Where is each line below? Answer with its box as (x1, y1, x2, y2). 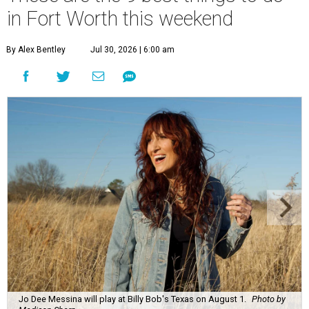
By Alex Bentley (6, 45, 66, 55)
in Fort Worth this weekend (7, 7, 233, 31)
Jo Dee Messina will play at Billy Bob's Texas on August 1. (19, 294, 246, 305)
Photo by (252, 294, 286, 305)
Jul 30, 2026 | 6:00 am (90, 45, 175, 55)
